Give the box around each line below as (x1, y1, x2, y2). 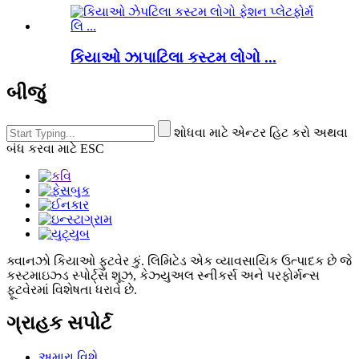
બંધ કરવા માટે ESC (6, 141, 104, 155)
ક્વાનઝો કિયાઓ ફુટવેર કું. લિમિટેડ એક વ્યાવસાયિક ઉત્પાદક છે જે (6, 253, 352, 268)
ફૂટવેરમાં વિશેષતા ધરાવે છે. (6, 282, 137, 296)
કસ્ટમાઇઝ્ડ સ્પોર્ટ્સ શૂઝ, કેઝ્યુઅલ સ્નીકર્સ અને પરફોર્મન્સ (6, 268, 320, 282)
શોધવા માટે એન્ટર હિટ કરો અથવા (174, 125, 348, 139)
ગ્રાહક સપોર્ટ (6, 313, 111, 334)
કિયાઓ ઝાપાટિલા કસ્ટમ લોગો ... (71, 48, 276, 66)
